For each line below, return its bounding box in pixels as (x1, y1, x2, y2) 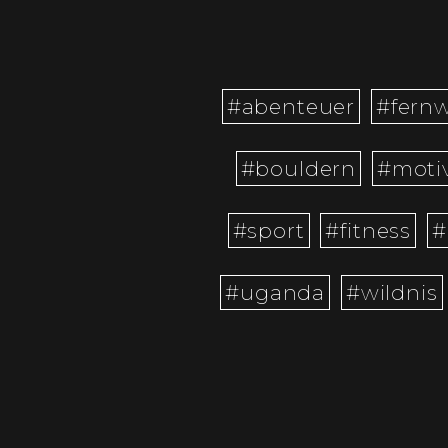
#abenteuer (226, 94, 356, 120)
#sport (232, 218, 305, 244)
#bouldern (240, 156, 357, 182)
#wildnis (345, 280, 438, 306)
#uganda (225, 280, 326, 306)
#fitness (325, 218, 412, 244)
